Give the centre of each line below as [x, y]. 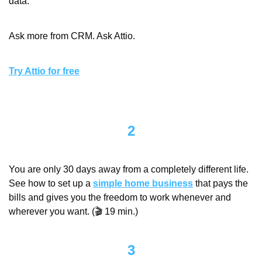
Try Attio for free [44, 71]
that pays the [220, 184]
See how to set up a [51, 184]
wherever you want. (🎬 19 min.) [73, 212]
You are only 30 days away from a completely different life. [129, 170]
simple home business [143, 184]
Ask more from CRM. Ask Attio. [72, 36]
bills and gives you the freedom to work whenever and [120, 198]
